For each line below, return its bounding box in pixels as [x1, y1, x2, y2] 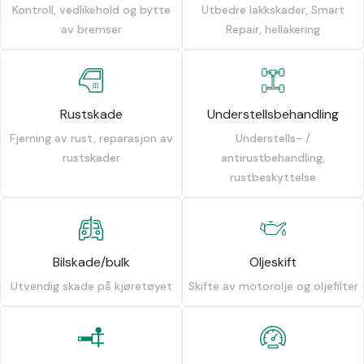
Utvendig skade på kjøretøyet [10, 279, 172, 294]
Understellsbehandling [207, 106, 339, 123]
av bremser [60, 22, 122, 37]
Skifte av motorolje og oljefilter [188, 279, 358, 294]
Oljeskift [249, 253, 297, 271]
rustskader [62, 150, 120, 166]
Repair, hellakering [226, 22, 320, 37]
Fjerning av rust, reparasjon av [9, 131, 173, 146]
